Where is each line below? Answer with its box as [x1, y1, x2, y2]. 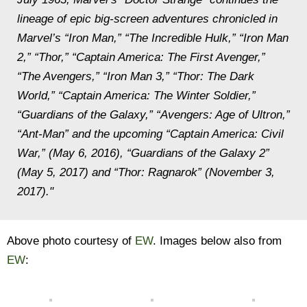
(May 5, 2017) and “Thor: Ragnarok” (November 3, [17, 166, 275, 179]
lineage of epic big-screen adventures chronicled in [17, 12, 278, 25]
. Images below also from [153, 234, 282, 247]
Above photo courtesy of [7, 234, 135, 247]
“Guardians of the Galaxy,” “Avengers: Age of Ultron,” [17, 108, 290, 121]
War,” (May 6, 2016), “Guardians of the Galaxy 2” [17, 147, 269, 160]
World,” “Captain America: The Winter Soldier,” [17, 89, 256, 102]
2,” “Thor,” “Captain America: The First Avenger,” [17, 51, 265, 64]
